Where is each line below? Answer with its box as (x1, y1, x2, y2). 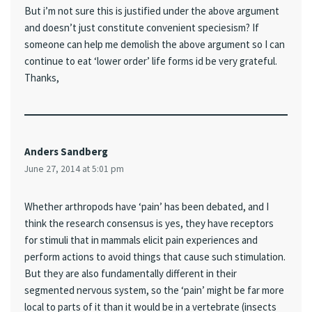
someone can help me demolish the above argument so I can (24, 38, 285, 51)
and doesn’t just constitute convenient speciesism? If (24, 21, 259, 34)
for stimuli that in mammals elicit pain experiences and (24, 233, 258, 247)
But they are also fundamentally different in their (24, 267, 237, 280)
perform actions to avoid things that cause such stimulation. (24, 250, 286, 263)
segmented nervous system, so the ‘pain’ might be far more (24, 283, 284, 297)
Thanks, (24, 71, 59, 84)
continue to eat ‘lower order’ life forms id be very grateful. (24, 54, 277, 68)
